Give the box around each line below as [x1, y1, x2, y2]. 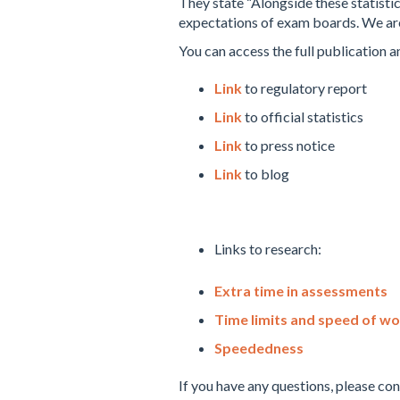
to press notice [241, 137, 335, 154]
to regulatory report [241, 79, 367, 96]
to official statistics [241, 108, 363, 125]
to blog [241, 165, 289, 182]
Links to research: [213, 240, 321, 257]
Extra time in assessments [213, 282, 387, 299]
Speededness [213, 339, 304, 356]
